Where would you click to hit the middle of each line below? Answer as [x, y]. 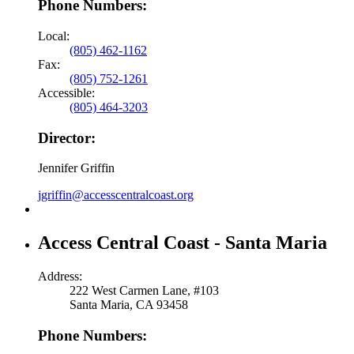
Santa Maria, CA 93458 [129, 305]
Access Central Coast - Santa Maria [183, 243]
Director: [67, 137]
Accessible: [66, 93]
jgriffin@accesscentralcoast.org [116, 195]
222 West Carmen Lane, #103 [144, 291]
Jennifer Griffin [76, 168]
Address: [60, 277]
